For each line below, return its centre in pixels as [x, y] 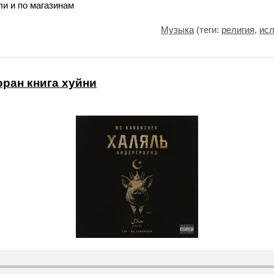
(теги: [208, 30]
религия [238, 30]
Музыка [177, 30]
